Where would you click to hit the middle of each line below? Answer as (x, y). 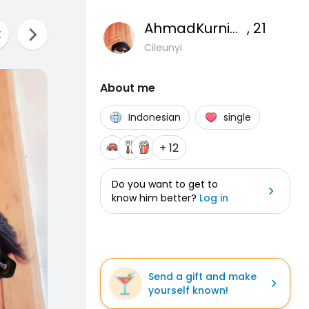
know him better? (156, 198)
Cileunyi (163, 48)
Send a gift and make (202, 277)
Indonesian (154, 117)
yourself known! (188, 290)
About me (128, 88)
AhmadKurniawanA (234, 28)
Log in (214, 198)
